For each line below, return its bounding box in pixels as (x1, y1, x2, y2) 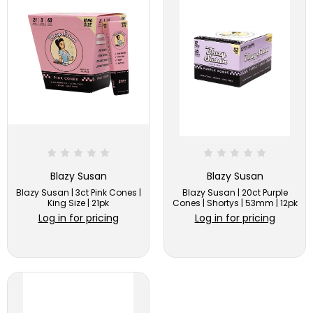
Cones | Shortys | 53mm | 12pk (172, 197, 298, 210)
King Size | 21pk (48, 197, 109, 210)
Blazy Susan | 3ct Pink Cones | (15, 187, 141, 199)
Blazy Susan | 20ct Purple (182, 187, 288, 199)
